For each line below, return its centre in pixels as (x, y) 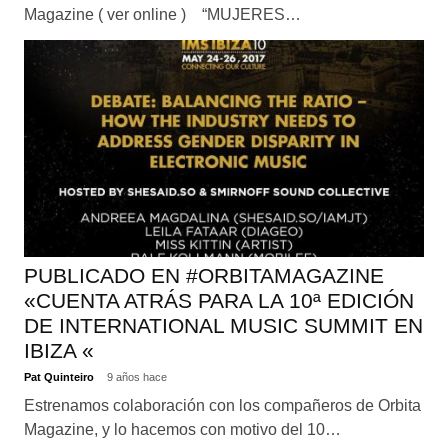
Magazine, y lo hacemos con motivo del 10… (182, 430)
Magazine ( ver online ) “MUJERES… (162, 14)
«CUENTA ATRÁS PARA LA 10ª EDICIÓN (218, 300)
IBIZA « (58, 350)
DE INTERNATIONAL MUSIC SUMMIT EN (223, 325)
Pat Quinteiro (60, 377)
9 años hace (136, 377)
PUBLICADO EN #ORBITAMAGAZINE (203, 275)
